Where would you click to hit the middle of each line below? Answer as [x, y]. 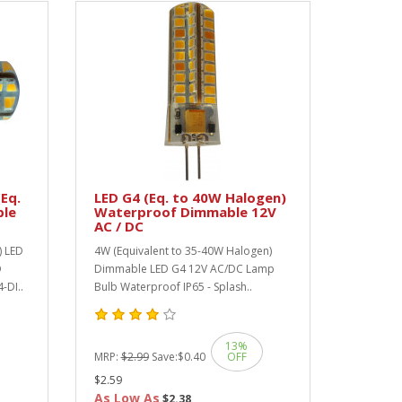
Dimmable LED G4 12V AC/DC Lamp [184, 269]
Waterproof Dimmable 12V [185, 212]
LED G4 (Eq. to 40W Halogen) [190, 197]
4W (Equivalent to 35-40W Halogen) [183, 251]
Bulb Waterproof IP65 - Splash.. [173, 287]
